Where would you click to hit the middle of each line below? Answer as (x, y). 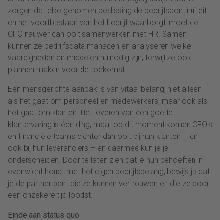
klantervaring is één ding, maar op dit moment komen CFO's (110, 124)
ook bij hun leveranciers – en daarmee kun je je (88, 148)
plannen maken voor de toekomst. (68, 69)
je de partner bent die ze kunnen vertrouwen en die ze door (109, 183)
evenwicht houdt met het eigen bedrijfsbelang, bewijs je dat (109, 171)
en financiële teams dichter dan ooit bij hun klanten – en (103, 136)
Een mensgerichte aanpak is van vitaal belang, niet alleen (105, 89)
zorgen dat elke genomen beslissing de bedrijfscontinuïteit (107, 10)
